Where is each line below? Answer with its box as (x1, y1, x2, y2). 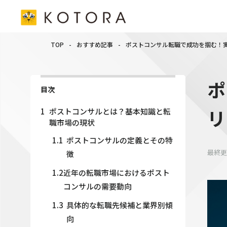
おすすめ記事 (77, 40, 113, 49)
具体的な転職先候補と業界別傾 (66, 200, 173, 210)
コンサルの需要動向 (63, 181, 132, 192)
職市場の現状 (49, 117, 95, 128)
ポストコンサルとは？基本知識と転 (49, 106, 171, 117)
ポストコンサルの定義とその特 (66, 135, 173, 145)
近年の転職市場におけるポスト (63, 167, 170, 178)
